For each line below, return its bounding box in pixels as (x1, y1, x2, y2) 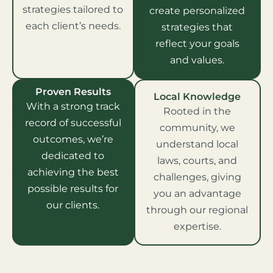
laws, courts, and (157, 154, 238, 167)
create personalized (149, 4, 246, 17)
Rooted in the (163, 105, 232, 118)
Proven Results (35, 85, 111, 98)
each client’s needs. (25, 19, 121, 32)
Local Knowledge (154, 90, 241, 103)
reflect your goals (155, 37, 239, 50)
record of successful (24, 116, 121, 129)
